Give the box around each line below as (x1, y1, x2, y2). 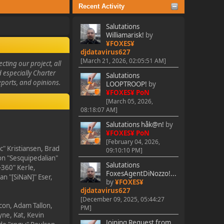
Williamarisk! (105, 30, 144, 39)
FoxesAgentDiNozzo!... (105, 169, 176, 178)
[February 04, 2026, (105, 137, 160, 146)
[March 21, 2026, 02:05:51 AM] (80, 56, 166, 65)
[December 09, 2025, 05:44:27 (80, 195, 164, 203)
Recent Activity (78, 2, 124, 10)
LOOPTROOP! (105, 79, 147, 88)
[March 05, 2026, (105, 97, 153, 105)
